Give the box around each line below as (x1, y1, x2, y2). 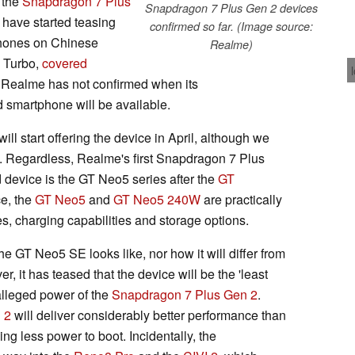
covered (42, 53, 87, 72)
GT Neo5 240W (113, 189, 200, 208)
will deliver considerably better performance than (11, 305, 286, 324)
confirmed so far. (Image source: (150, 17, 313, 34)
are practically (200, 189, 282, 208)
